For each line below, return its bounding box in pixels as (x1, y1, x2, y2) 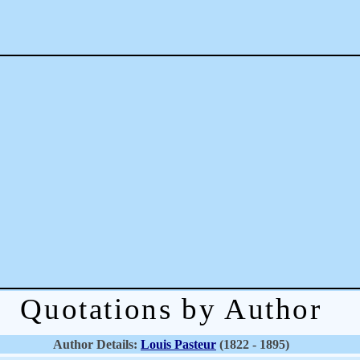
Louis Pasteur (141, 337, 216, 351)
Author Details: (53, 337, 141, 351)
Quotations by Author (20, 292, 322, 325)
